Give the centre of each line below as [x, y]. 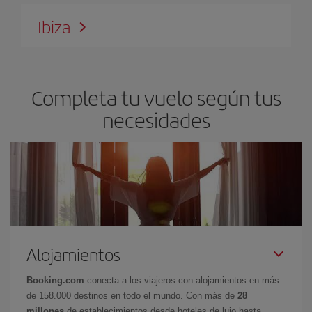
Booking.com [55, 280]
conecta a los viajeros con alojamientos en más [182, 280]
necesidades [156, 119]
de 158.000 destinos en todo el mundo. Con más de [132, 295]
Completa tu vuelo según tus [156, 97]
